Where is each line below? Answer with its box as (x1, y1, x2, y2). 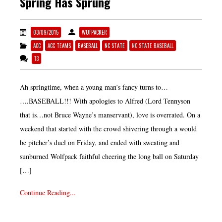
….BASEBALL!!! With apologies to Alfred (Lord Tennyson (20, 96, 190, 106)
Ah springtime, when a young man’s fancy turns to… (20, 82, 168, 92)
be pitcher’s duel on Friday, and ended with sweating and (20, 138, 179, 148)
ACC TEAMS (48, 41, 71, 50)
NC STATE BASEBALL (132, 41, 173, 50)
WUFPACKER (82, 28, 107, 36)
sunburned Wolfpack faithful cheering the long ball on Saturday (20, 152, 199, 162)
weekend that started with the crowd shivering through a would (20, 124, 197, 134)
